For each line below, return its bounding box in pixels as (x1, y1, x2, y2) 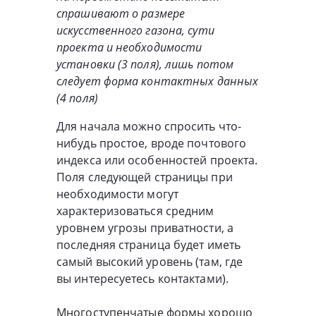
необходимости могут (56, 186, 178, 202)
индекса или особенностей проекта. (56, 152, 258, 169)
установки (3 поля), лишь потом (56, 56, 234, 73)
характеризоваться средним (56, 203, 214, 219)
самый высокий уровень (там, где (56, 254, 243, 270)
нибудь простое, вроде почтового (56, 135, 247, 152)
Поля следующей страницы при (56, 169, 233, 186)
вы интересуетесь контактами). (56, 271, 229, 287)
